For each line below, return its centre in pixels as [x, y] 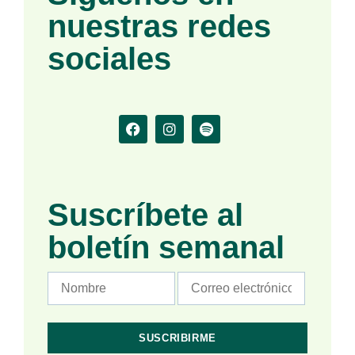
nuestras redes [159, 26]
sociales [109, 58]
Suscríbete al [145, 214]
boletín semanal [166, 247]
